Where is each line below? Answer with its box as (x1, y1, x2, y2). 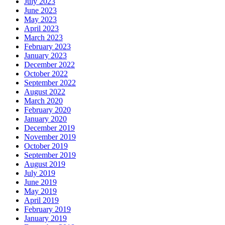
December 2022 (24, 60, 75, 69)
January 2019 (24, 213, 67, 222)
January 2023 (24, 51, 67, 60)
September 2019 (24, 150, 76, 159)
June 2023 (24, 6, 57, 15)
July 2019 (24, 168, 55, 177)
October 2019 (24, 141, 68, 150)
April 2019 (24, 195, 59, 204)
